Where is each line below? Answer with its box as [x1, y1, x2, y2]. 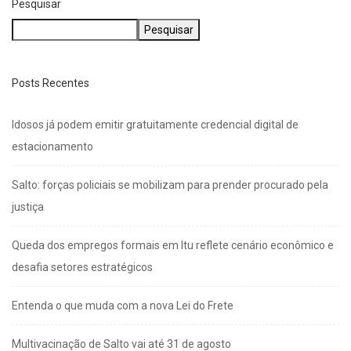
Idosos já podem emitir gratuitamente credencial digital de [12, 118, 299, 132]
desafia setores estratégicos [12, 261, 153, 274]
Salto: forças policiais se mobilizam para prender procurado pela [12, 179, 328, 192]
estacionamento [12, 140, 93, 154]
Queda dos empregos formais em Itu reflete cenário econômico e [12, 239, 334, 252]
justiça [12, 201, 44, 214]
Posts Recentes [12, 77, 89, 90]
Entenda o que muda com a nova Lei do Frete [12, 299, 233, 313]
